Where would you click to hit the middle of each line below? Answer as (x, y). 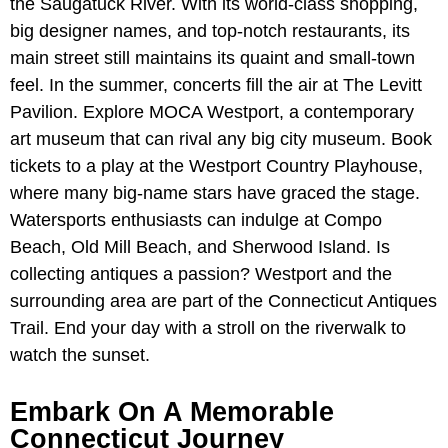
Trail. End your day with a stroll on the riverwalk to (208, 328)
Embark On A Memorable (172, 412)
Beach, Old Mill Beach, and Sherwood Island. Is (200, 247)
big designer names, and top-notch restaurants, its (210, 31)
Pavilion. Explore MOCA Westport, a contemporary (212, 112)
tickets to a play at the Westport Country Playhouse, (216, 166)
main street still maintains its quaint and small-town (212, 58)
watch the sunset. (82, 355)
